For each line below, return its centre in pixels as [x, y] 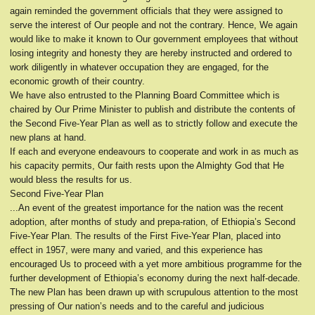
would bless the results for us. [71, 180]
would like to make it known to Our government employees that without [154, 39]
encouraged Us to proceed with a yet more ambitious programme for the [156, 264]
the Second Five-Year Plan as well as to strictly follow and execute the [154, 123]
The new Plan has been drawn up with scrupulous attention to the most [154, 292]
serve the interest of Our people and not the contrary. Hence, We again [154, 25]
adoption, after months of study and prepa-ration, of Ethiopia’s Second [153, 222]
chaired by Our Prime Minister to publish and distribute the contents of [153, 109]
